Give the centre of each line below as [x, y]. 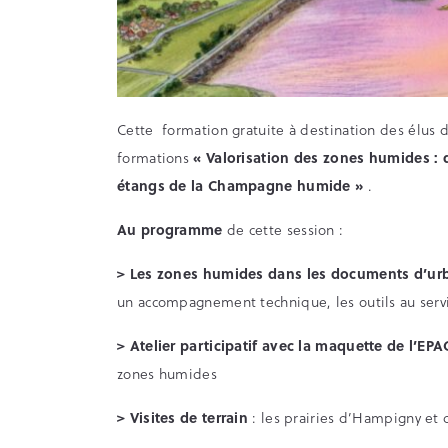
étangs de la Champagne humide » [240, 185]
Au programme [170, 229]
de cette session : [283, 229]
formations [155, 157]
